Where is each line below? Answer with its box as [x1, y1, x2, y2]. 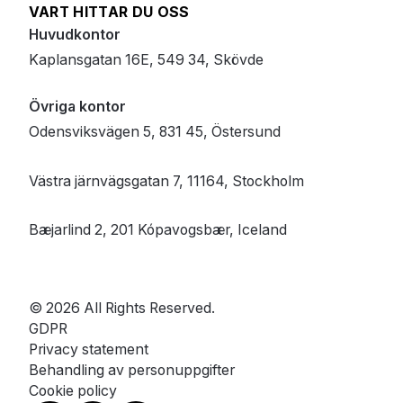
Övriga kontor [28, 97, 126, 115]
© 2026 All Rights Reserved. [28, 299, 215, 317]
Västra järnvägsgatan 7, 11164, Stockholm [28, 172, 304, 190]
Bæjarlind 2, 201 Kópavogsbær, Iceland [28, 221, 287, 239]
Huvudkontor [28, 26, 121, 44]
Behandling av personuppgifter [28, 361, 235, 379]
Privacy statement [28, 340, 148, 358]
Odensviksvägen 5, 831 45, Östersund [28, 122, 281, 140]
